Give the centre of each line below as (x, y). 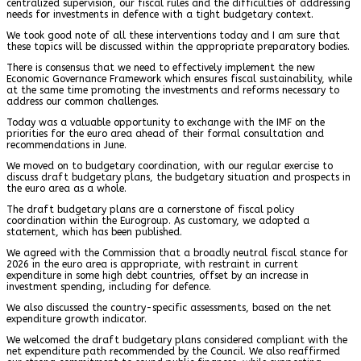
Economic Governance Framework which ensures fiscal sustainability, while (179, 79)
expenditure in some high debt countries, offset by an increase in (158, 275)
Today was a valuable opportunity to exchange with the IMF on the (166, 122)
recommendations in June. (66, 145)
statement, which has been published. (94, 232)
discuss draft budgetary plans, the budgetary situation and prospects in (178, 177)
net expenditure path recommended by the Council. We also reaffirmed (173, 351)
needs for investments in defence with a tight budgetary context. (160, 14)
